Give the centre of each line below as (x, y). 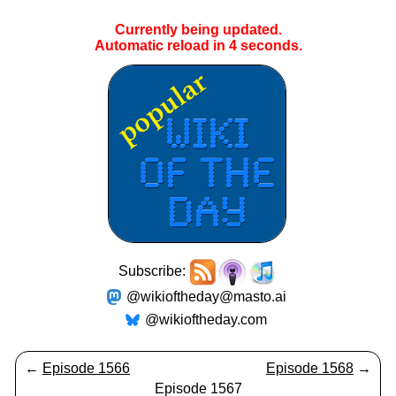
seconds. (269, 46)
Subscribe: (154, 271)
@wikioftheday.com (206, 320)
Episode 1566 (86, 368)
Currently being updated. (198, 30)
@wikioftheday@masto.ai (206, 297)
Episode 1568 (310, 368)
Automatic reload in (161, 46)
